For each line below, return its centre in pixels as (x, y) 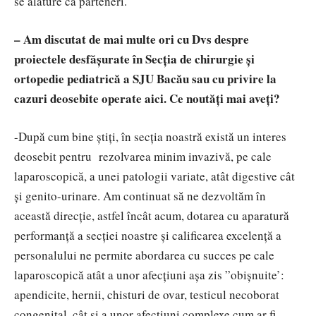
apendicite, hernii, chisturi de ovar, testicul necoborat (147, 294)
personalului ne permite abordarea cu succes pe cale (144, 255)
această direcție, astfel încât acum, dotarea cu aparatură (152, 215)
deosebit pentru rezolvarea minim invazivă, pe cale (143, 156)
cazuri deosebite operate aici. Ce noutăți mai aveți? (147, 98)
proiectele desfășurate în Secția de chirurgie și (134, 59)
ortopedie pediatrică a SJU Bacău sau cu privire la (145, 78)
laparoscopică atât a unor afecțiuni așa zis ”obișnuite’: (149, 274)
